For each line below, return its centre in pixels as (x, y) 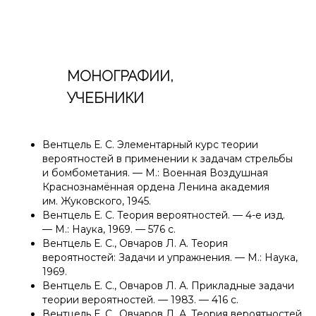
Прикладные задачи (241, 286)
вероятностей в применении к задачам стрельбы (168, 159)
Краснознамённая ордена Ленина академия (156, 187)
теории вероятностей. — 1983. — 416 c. (140, 300)
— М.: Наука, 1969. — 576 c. (109, 230)
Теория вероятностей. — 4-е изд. (200, 215)
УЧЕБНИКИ (105, 98)
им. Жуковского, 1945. (97, 201)
